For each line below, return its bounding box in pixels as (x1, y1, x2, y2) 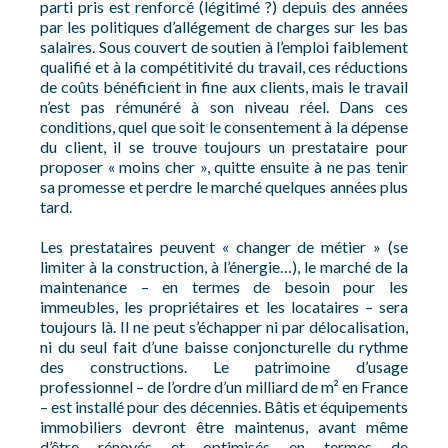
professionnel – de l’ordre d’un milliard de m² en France (40, 377, 408, 396)
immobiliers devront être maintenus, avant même (40, 417, 408, 436)
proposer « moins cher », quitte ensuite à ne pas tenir (40, 157, 408, 176)
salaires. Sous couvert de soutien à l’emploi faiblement (40, 37, 408, 56)
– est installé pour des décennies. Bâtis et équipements (40, 397, 408, 416)
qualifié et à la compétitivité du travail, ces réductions (40, 57, 408, 76)
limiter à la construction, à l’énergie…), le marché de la (40, 257, 408, 276)
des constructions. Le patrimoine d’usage (40, 357, 408, 376)
